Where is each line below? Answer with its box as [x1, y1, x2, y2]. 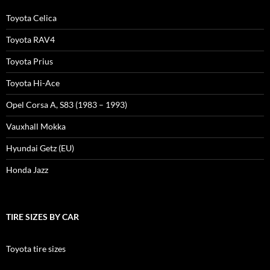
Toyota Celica [6, 13, 57, 23]
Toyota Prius [6, 56, 53, 66]
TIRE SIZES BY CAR [6, 212, 79, 222]
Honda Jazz [6, 165, 48, 175]
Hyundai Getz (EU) [6, 143, 74, 153]
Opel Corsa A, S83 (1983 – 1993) [6, 99, 127, 110]
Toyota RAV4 [6, 34, 55, 45]
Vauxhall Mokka [6, 121, 66, 131]
